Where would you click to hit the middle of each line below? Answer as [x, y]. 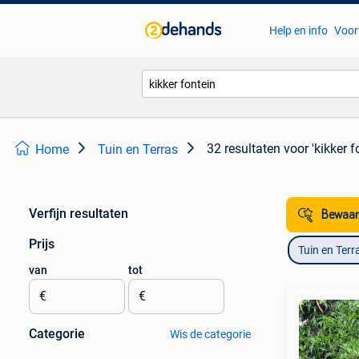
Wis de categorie [210, 334]
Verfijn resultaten [79, 214]
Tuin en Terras [138, 149]
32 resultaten [244, 149]
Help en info [298, 30]
